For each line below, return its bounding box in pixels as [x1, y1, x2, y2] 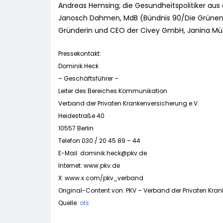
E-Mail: [58, 149, 80, 158]
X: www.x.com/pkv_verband [58, 174, 143, 183]
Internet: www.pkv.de [58, 161, 120, 170]
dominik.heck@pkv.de [80, 149, 147, 158]
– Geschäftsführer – [58, 74, 118, 83]
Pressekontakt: [58, 49, 101, 58]
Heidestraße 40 [58, 111, 105, 120]
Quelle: [58, 199, 80, 208]
